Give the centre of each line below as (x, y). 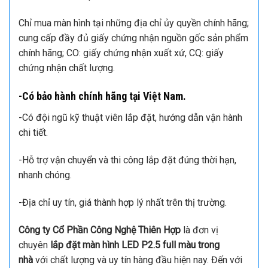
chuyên (34, 245)
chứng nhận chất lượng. (67, 68)
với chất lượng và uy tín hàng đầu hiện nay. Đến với (138, 260)
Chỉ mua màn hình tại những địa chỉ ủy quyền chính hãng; (134, 23)
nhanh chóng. (45, 175)
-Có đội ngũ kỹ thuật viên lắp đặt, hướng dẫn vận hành (130, 118)
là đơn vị (200, 230)
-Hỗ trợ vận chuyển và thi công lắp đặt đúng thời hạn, (127, 160)
